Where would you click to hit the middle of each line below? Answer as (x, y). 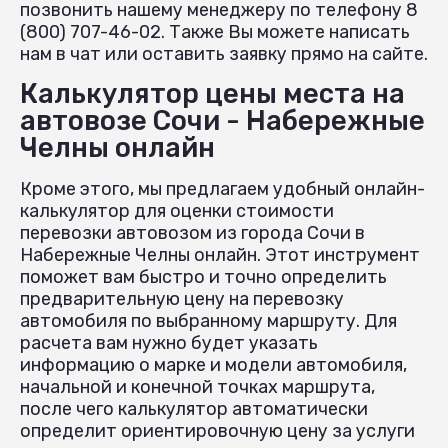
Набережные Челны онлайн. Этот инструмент (220, 254)
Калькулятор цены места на (212, 93)
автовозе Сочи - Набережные (222, 120)
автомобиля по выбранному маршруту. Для (208, 320)
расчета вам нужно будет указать (169, 342)
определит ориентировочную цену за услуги (217, 430)
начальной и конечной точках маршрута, (197, 386)
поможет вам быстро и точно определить (203, 276)
